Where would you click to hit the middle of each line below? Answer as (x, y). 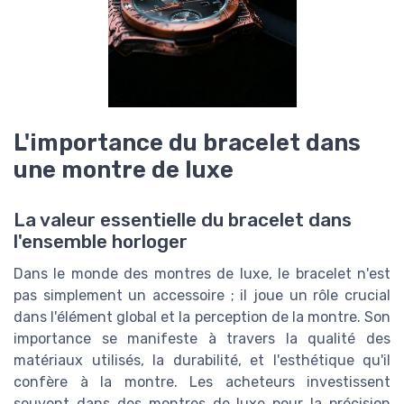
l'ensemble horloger (101, 242)
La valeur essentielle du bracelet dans (183, 220)
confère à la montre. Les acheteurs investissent (202, 382)
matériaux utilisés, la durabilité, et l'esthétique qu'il (202, 361)
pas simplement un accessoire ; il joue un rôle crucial (202, 296)
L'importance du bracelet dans (187, 142)
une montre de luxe (124, 170)
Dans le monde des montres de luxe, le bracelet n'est (202, 274)
